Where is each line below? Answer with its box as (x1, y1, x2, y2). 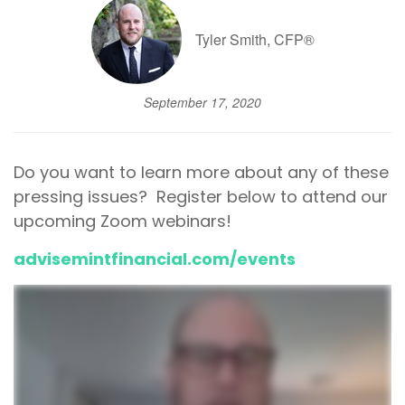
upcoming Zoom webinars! (14, 210, 231, 232)
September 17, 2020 (144, 93, 261, 111)
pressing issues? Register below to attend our (14, 185, 388, 208)
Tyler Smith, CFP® (194, 28, 315, 50)
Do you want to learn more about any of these (14, 161, 389, 184)
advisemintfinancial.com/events (14, 248, 299, 270)
